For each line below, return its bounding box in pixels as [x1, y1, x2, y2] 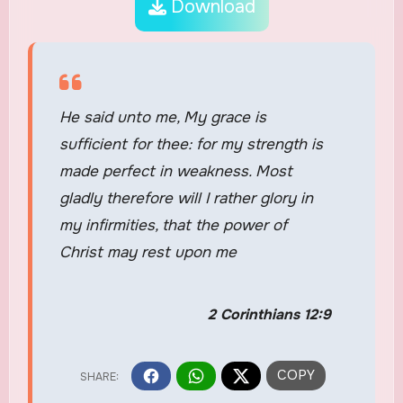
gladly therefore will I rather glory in [58, 189, 313, 209]
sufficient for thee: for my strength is [58, 135, 323, 155]
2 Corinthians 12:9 [207, 305, 331, 325]
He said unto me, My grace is [58, 108, 266, 128]
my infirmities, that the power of [58, 216, 287, 236]
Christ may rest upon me [58, 243, 237, 263]
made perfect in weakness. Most [58, 162, 292, 182]
